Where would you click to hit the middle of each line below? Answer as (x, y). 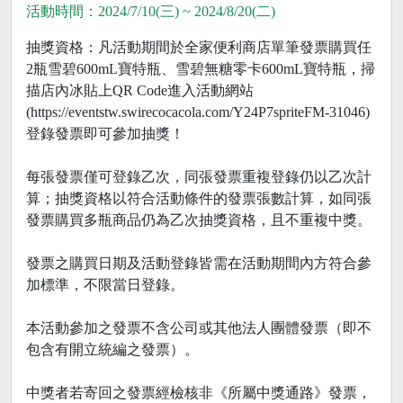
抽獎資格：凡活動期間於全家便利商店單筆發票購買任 (199, 48)
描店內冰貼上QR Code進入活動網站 (140, 91)
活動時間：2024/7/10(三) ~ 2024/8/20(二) (151, 12)
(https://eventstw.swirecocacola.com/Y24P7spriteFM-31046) (198, 112)
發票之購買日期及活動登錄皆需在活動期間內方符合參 (199, 264)
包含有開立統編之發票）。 (112, 350)
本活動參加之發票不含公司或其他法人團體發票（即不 (199, 328)
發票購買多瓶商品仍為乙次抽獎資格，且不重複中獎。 (199, 220)
